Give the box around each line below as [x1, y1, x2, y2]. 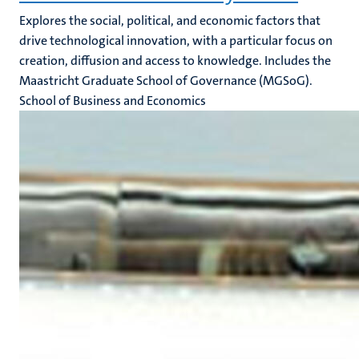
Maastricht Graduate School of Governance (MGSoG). [19, 72, 313, 89]
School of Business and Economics [19, 92, 206, 109]
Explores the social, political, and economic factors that [19, 12, 321, 29]
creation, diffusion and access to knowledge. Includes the [19, 52, 331, 69]
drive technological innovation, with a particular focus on [19, 32, 333, 49]
